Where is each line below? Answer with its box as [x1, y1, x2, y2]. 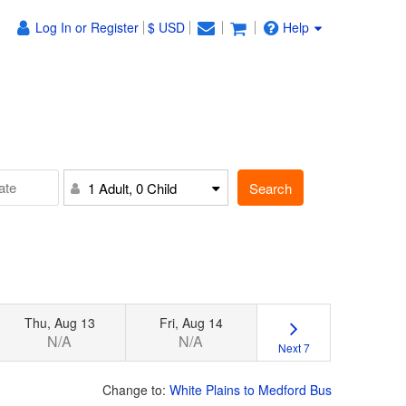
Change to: [102, 380, 169, 399]
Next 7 [277, 339, 310, 355]
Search [249, 178, 293, 198]
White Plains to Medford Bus [169, 380, 332, 399]
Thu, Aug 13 [24, 313, 95, 332]
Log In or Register [35, 18, 140, 36]
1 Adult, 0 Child [88, 179, 178, 198]
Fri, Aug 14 [159, 313, 223, 332]
